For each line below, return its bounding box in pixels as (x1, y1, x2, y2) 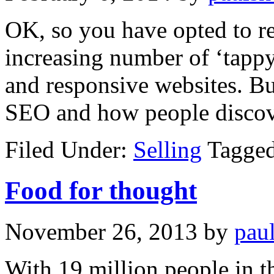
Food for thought (5, 176, 197, 205)
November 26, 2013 (5, 218, 198, 245)
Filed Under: (5, 136, 133, 163)
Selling (133, 136, 202, 163)
